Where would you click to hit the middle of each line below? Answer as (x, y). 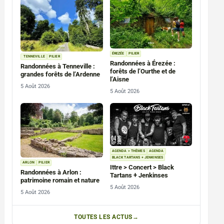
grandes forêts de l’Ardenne (60, 74)
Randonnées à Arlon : (51, 172)
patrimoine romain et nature (60, 180)
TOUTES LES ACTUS (103, 217)
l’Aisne (119, 79)
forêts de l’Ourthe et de (142, 71)
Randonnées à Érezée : (142, 63)
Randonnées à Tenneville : (58, 66)
